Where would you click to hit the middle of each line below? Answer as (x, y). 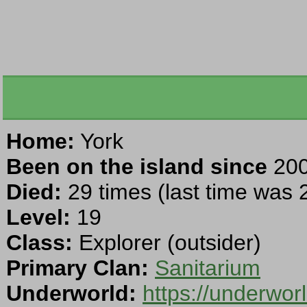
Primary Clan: (77, 268)
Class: (39, 243)
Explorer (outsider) (167, 243)
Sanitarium (208, 268)
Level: (38, 218)
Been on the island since (137, 167)
